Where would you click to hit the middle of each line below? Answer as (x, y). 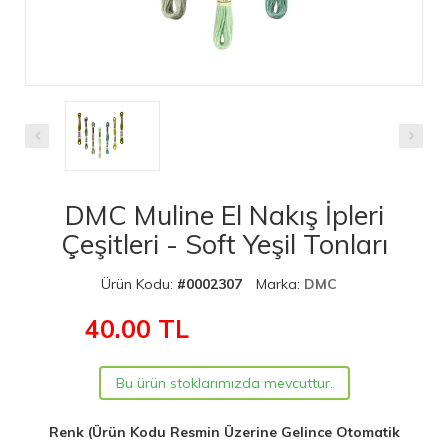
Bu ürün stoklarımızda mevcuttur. (224, 382)
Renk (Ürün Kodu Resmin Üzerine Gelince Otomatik (224, 431)
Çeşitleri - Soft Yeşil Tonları (224, 243)
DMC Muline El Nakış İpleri (224, 214)
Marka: (280, 283)
